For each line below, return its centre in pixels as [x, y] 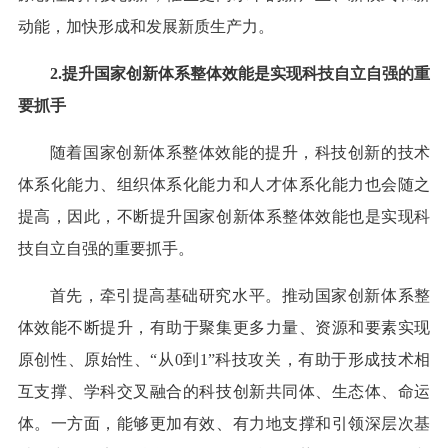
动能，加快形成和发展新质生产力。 [145, 27]
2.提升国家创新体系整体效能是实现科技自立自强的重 [240, 74]
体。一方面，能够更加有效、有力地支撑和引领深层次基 [224, 424]
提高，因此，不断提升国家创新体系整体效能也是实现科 [224, 217]
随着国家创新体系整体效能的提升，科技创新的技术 [240, 153]
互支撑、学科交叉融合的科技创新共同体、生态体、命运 [224, 392]
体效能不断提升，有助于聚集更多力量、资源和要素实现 [224, 328]
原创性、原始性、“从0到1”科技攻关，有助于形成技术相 [224, 360]
